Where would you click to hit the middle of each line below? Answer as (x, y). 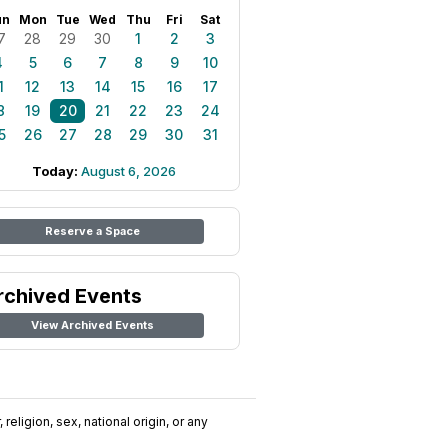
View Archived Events (92, 325)
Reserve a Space (92, 231)
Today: (56, 171)
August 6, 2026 (128, 171)
